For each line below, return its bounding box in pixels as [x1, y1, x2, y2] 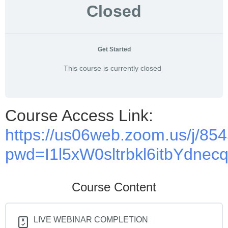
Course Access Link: [5, 106, 153, 125]
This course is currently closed [63, 64, 161, 72]
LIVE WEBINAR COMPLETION [34, 215, 148, 224]
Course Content [72, 180, 156, 194]
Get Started [97, 46, 131, 53]
